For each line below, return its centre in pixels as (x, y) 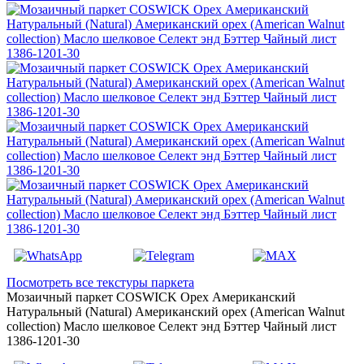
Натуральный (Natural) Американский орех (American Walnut (175, 311)
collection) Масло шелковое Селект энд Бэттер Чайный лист (171, 326)
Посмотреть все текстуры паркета (100, 282)
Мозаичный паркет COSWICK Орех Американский (151, 297)
